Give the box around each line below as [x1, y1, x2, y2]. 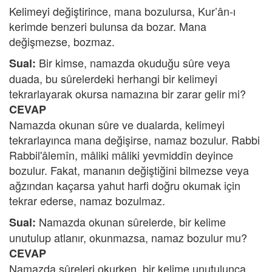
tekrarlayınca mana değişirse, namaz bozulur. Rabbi [9, 132, 260, 148]
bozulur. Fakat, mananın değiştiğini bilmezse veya [9, 162, 249, 178]
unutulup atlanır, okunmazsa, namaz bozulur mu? [9, 229, 247, 245]
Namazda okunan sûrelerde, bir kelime [39, 214, 226, 229]
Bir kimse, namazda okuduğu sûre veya [39, 55, 230, 70]
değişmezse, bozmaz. [9, 33, 115, 49]
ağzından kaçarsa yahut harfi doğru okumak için [9, 177, 240, 193]
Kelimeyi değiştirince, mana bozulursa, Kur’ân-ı [9, 3, 236, 19]
